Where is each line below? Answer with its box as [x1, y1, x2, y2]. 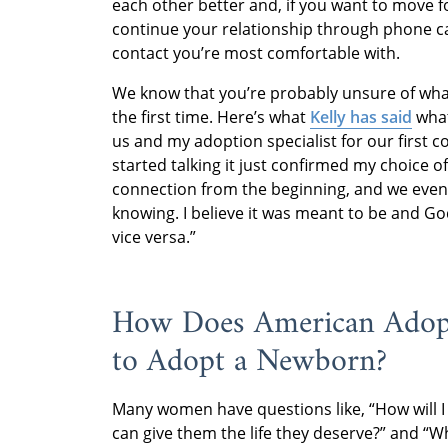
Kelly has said [310, 106, 412, 129]
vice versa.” [112, 226, 196, 249]
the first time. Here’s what [112, 106, 310, 129]
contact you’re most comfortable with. [112, 42, 400, 65]
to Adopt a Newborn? [112, 334, 387, 391]
